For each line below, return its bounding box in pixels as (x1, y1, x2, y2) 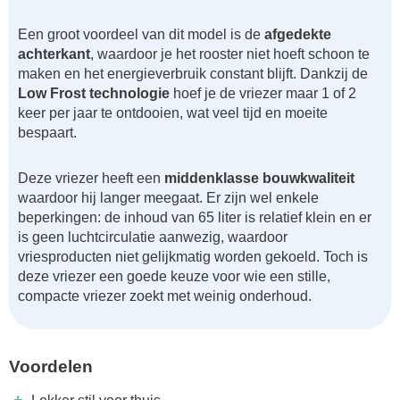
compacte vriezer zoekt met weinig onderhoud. (18, 288, 312, 304)
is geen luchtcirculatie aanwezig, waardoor (18, 229, 287, 246)
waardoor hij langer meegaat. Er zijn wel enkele (18, 190, 319, 206)
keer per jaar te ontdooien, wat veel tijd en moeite (18, 105, 328, 121)
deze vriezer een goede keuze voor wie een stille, (18, 269, 330, 285)
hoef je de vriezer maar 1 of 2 (170, 86, 356, 102)
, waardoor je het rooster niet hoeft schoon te (90, 46, 370, 62)
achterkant (18, 46, 90, 62)
